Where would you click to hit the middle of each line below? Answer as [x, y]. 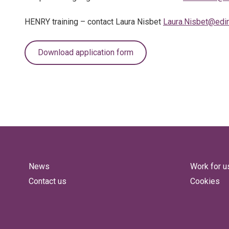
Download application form [86, 52]
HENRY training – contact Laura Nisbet [94, 22]
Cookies [205, 181]
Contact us [48, 181]
